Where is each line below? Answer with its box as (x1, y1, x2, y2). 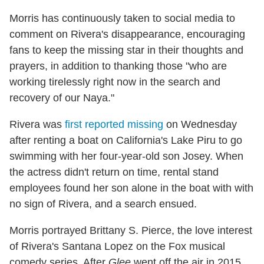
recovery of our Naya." (9, 91, 114, 104)
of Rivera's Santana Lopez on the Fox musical (9, 240, 225, 252)
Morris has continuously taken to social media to (9, 12, 235, 24)
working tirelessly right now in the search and (9, 75, 220, 88)
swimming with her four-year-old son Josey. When (9, 150, 243, 162)
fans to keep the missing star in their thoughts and (9, 44, 243, 56)
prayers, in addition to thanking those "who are (9, 60, 227, 72)
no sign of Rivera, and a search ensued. (9, 197, 197, 210)
